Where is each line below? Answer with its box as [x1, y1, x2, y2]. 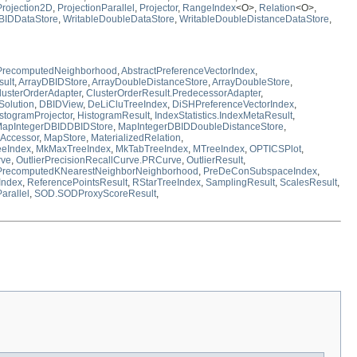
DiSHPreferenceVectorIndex [172, 99, 294, 111]
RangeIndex [182, 2, 236, 14]
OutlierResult [186, 155, 243, 167]
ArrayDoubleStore [212, 76, 290, 88]
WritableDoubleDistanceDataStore [179, 14, 329, 25]
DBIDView [39, 99, 83, 111]
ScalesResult [280, 177, 337, 189]
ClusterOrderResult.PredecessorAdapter [86, 88, 261, 100]
